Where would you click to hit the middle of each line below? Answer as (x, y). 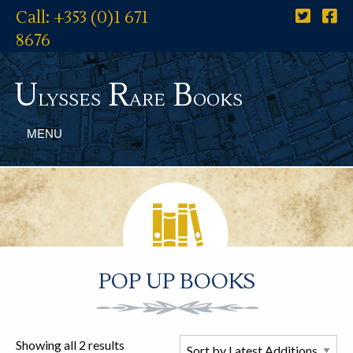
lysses (69, 97)
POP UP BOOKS (176, 282)
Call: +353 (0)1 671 (82, 18)
